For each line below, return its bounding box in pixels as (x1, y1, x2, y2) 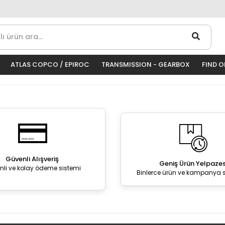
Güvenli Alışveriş (6, 154, 59, 164)
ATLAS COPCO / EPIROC (11, 60, 89, 69)
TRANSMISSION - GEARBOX (101, 60, 190, 69)
